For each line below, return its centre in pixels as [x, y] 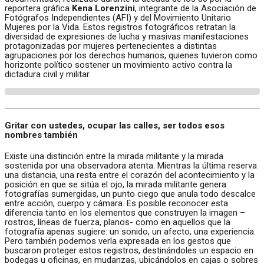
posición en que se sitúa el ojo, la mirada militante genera [115, 184]
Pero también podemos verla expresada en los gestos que [118, 241]
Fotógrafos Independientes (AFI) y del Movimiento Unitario [118, 18]
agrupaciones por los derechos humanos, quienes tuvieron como [131, 56]
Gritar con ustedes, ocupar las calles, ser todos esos [115, 125]
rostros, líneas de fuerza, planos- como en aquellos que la [118, 222]
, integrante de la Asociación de [196, 9]
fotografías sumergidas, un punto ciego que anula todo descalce [130, 194]
